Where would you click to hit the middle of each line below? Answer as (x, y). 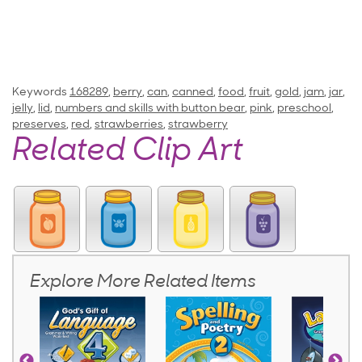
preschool (304, 109)
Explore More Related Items (143, 282)
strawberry (198, 125)
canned (193, 93)
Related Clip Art (128, 152)
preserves (39, 125)
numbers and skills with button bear (150, 109)
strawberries (129, 125)
